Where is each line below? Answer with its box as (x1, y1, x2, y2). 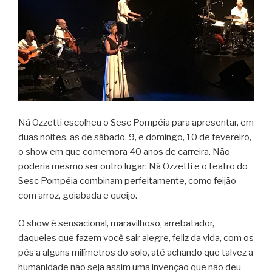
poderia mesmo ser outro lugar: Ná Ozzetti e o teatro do (18, 160, 248, 172)
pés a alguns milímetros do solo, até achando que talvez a (18, 247, 253, 259)
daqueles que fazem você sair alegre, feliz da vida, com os (18, 233, 254, 244)
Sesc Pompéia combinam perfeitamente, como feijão (18, 175, 236, 186)
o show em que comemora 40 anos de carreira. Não (18, 146, 230, 157)
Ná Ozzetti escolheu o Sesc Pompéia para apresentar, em (18, 117, 254, 128)
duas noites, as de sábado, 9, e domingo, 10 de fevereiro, (18, 131, 251, 143)
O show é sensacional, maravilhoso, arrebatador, (18, 218, 214, 229)
